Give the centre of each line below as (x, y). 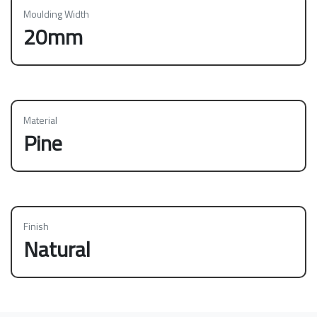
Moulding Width (56, 14)
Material (40, 120)
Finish (36, 226)
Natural (57, 249)
